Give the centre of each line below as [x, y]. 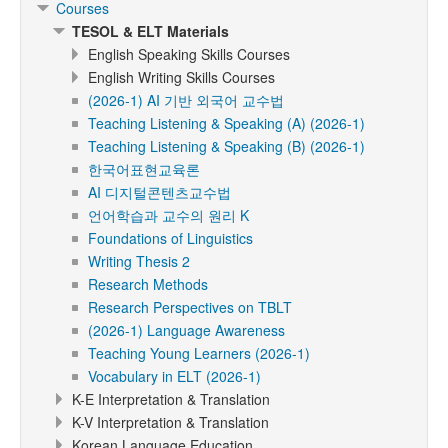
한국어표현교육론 [144, 169]
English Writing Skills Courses [181, 77]
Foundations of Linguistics [170, 238]
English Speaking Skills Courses [189, 54]
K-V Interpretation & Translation [171, 422]
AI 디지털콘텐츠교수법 [159, 192]
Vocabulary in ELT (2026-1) [174, 376]
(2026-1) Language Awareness [186, 330]
